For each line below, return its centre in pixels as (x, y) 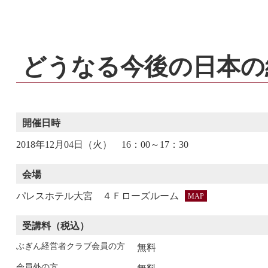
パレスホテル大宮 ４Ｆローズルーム (97, 196)
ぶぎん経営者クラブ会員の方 (70, 246)
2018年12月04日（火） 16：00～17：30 (102, 144)
